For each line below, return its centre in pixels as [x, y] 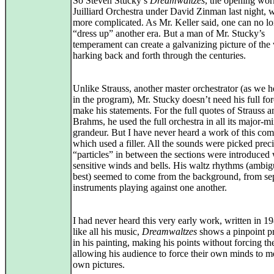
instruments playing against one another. [150, 187]
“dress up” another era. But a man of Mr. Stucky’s [169, 33]
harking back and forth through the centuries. [159, 55]
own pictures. [99, 265]
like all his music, [107, 231]
